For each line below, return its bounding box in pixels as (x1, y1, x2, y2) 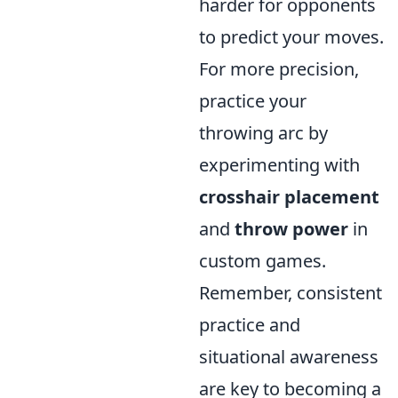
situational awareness (199, 345, 378, 369)
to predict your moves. (199, 25, 384, 49)
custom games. (199, 249, 326, 273)
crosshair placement (199, 185, 379, 209)
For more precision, (199, 57, 359, 81)
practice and (199, 313, 300, 337)
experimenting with (199, 153, 360, 177)
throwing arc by (199, 121, 328, 145)
